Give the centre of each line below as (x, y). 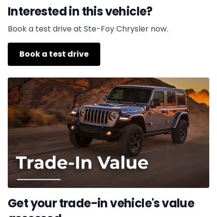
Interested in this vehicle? (80, 11)
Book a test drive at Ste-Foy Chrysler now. (88, 29)
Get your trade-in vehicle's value (101, 203)
